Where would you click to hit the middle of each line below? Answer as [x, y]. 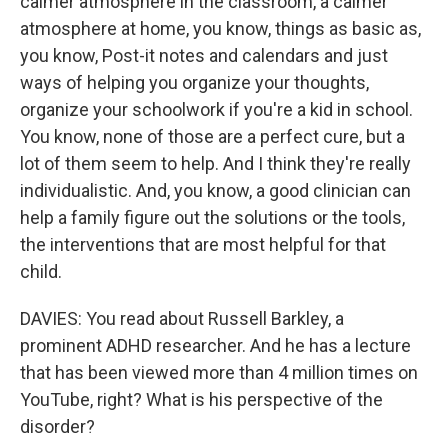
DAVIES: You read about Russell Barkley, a [182, 318]
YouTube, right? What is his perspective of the [201, 399]
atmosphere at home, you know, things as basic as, [220, 28]
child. [41, 271]
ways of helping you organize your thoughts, [194, 82]
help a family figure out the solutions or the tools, [212, 217]
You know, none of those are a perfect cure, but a [212, 136]
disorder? [57, 426]
